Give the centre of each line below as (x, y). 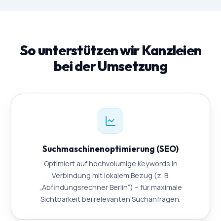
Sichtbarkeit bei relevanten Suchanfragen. (110, 199)
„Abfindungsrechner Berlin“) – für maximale (110, 187)
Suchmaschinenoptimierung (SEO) (110, 149)
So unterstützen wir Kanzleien (110, 50)
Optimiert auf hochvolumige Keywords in (110, 164)
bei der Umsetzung (110, 66)
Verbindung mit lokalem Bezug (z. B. (110, 176)
